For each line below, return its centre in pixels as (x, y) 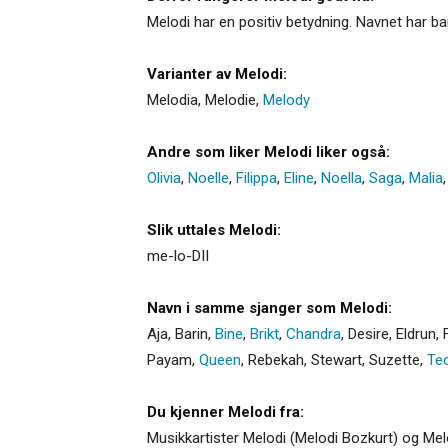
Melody (286, 99)
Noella (341, 177)
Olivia (164, 177)
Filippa (256, 177)
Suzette (394, 359)
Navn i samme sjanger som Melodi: (269, 307)
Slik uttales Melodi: (214, 229)
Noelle (208, 177)
